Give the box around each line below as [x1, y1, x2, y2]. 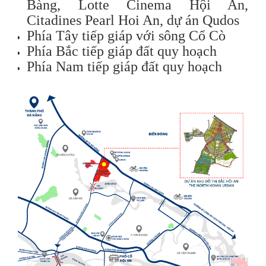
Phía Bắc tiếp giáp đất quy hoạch [27, 43, 217, 59]
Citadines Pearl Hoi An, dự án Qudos [27, 12, 239, 28]
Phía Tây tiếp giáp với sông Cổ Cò [27, 27, 226, 43]
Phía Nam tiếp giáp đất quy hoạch [27, 58, 222, 74]
